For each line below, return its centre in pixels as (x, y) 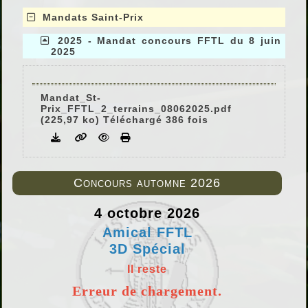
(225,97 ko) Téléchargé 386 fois (124, 120)
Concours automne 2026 (147, 183)
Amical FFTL (147, 233)
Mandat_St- (71, 98)
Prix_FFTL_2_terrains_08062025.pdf (136, 109)
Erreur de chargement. (147, 291)
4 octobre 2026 (147, 213)
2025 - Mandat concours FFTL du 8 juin (169, 41)
